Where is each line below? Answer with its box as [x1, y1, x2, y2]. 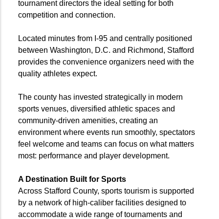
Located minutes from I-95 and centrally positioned [18, 34, 192, 43]
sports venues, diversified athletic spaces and [18, 104, 175, 113]
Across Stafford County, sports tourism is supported [18, 186, 194, 195]
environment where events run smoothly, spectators [18, 128, 195, 136]
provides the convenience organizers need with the [18, 57, 194, 66]
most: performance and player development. [18, 151, 170, 160]
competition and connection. [18, 10, 115, 19]
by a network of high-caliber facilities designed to [18, 198, 186, 207]
